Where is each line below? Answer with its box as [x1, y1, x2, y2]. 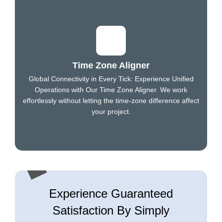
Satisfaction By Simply [53, 203, 169, 217]
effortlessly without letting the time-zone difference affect [23, 96, 199, 105]
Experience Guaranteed [49, 186, 173, 200]
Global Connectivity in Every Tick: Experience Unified [28, 74, 194, 83]
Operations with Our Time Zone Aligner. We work [35, 85, 187, 94]
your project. [91, 107, 131, 115]
